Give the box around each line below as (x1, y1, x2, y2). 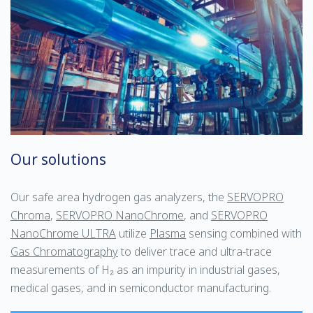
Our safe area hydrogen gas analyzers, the (10, 189, 227, 205)
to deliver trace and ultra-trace (118, 243, 272, 259)
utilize (116, 225, 150, 241)
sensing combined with (186, 225, 302, 241)
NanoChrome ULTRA (10, 225, 116, 241)
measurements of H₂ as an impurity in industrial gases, (10, 261, 280, 277)
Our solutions (10, 149, 106, 169)
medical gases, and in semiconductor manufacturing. (10, 279, 271, 296)
